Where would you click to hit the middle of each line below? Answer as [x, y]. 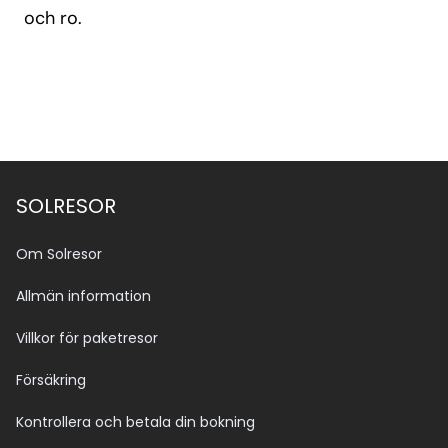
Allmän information [83, 296]
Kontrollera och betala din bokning [135, 422]
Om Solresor [59, 254]
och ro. [53, 18]
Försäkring [51, 380]
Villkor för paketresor [87, 338]
